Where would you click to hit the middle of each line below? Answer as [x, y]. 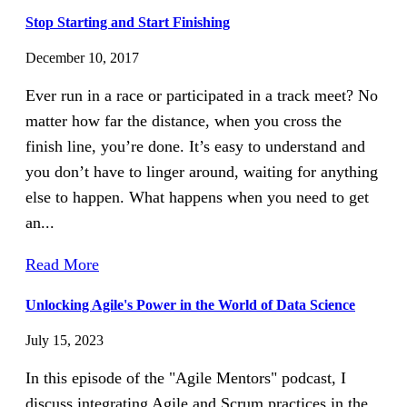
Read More [62, 265]
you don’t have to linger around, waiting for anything [202, 172]
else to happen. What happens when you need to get [197, 198]
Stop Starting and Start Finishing [128, 23]
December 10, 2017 [82, 58]
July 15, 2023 [65, 340]
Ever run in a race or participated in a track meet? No [202, 96]
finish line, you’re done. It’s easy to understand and [195, 147]
